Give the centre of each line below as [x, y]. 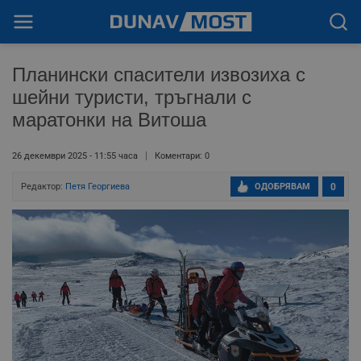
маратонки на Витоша [109, 120]
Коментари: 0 [182, 156]
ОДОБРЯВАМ [282, 187]
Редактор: [43, 187]
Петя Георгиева [98, 187]
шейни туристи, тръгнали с [132, 97]
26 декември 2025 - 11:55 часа [75, 156]
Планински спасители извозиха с [159, 75]
